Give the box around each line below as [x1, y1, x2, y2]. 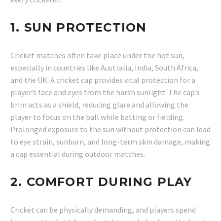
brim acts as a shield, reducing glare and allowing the [10, 99, 188, 110]
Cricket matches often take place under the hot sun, [10, 50, 184, 60]
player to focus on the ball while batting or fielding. [10, 111, 184, 122]
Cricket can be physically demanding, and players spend [10, 205, 196, 215]
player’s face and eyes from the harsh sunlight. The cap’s [10, 87, 200, 97]
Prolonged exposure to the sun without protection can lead [10, 124, 211, 134]
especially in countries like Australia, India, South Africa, [10, 62, 198, 73]
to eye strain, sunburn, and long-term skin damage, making [10, 136, 210, 147]
